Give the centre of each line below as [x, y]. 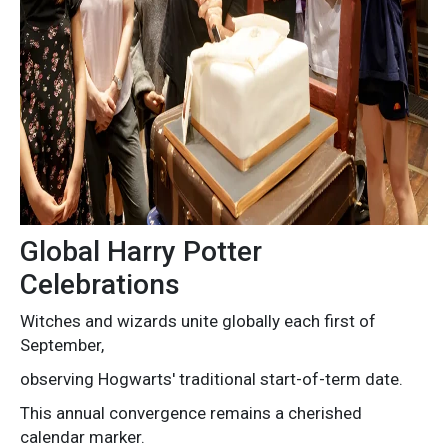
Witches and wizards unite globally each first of [198, 321]
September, [62, 345]
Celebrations [100, 285]
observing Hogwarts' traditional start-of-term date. [211, 379]
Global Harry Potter [141, 252]
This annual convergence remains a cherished [191, 413]
